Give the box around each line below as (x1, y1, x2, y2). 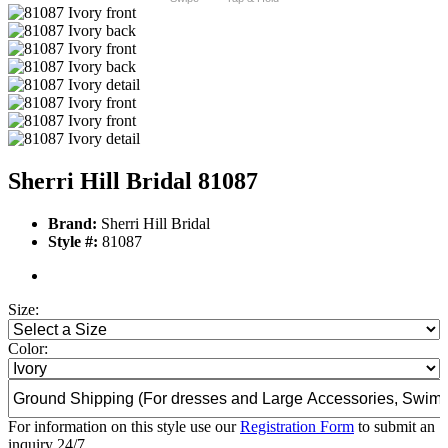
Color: (8, 340, 48, 358)
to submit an (354, 418, 435, 436)
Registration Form (240, 418, 354, 436)
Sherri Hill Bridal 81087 (8, 168, 258, 195)
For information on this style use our (8, 418, 240, 436)
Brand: (48, 215, 97, 233)
